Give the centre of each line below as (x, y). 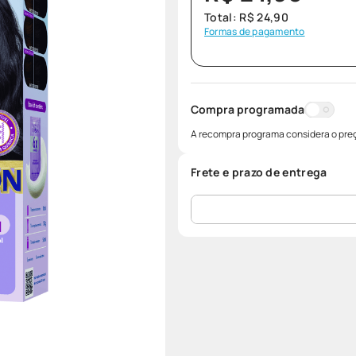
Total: (222, 17)
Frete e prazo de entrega (259, 172)
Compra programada (248, 109)
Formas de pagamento (255, 31)
